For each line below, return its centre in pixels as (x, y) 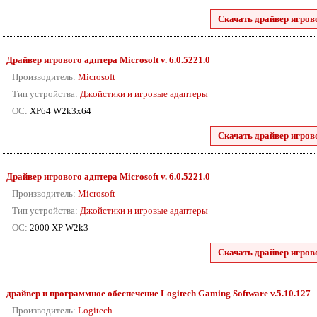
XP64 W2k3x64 (59, 111)
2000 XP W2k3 (58, 227)
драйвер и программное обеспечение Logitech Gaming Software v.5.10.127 (158, 293)
